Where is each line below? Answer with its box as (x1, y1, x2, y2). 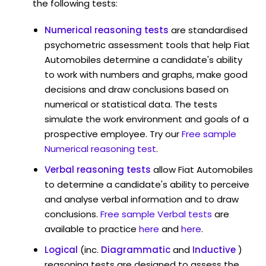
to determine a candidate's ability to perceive (45, 178, 249, 191)
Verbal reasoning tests (45, 163, 151, 176)
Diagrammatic (101, 243, 170, 256)
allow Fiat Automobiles (153, 163, 253, 176)
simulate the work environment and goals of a (45, 112, 249, 125)
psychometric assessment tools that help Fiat (45, 38, 250, 51)
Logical (45, 243, 78, 256)
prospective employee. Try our (45, 127, 179, 140)
